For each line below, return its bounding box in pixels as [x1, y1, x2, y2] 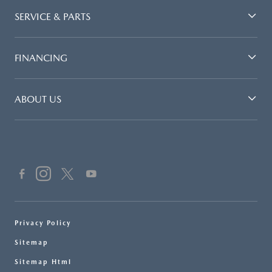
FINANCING [15, 52, 67, 64]
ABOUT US [15, 93, 61, 106]
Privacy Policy [15, 219, 71, 228]
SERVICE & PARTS [15, 11, 90, 23]
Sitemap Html [15, 258, 72, 267]
